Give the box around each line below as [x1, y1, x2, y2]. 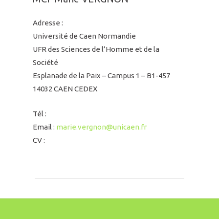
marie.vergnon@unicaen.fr [56, 123, 147, 131]
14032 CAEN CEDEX [33, 85, 98, 93]
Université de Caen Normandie [33, 32, 136, 41]
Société [33, 58, 59, 67]
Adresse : [33, 19, 64, 27]
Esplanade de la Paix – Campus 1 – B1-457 [33, 71, 171, 80]
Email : [33, 123, 57, 131]
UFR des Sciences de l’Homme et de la [33, 45, 160, 54]
